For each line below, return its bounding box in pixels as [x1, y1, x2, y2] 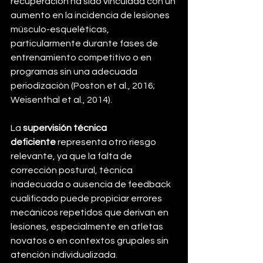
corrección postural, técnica [11, 166, 134, 176]
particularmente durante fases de [11, 39, 160, 49]
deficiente [11, 137, 56, 147]
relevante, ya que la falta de [11, 151, 134, 161]
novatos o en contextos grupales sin [11, 236, 170, 246]
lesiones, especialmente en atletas [11, 222, 165, 232]
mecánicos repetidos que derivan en [11, 208, 170, 218]
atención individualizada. [11, 250, 117, 260]
